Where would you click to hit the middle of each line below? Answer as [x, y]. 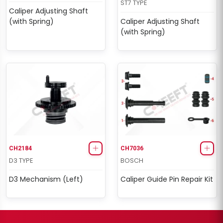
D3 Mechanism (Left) [46, 179]
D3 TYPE [21, 161]
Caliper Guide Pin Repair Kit [167, 179]
